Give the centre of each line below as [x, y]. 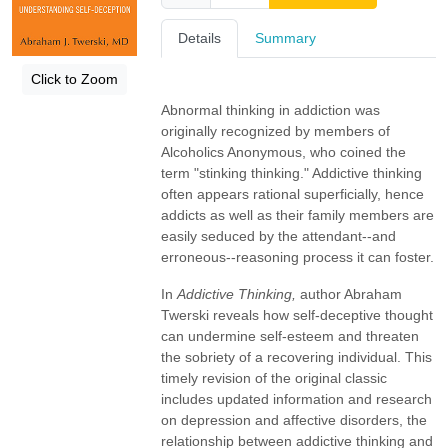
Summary [286, 38]
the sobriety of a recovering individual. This [297, 357]
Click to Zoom [75, 79]
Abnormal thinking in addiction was [271, 110]
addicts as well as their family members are [298, 215]
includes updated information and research [297, 399]
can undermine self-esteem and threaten [290, 336]
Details [200, 38]
